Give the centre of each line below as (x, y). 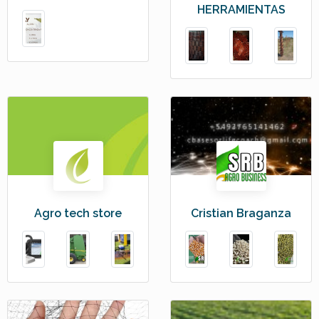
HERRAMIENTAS (241, 9)
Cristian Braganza (241, 213)
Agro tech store (78, 213)
